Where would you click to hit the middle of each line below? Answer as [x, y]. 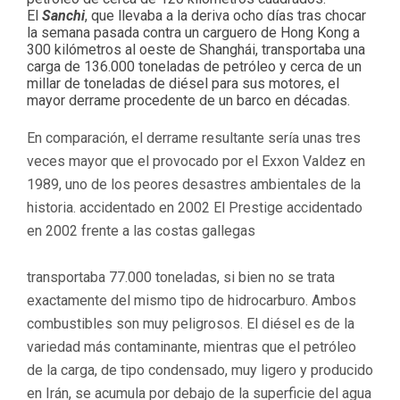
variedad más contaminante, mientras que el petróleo [192, 346]
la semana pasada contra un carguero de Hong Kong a [193, 32]
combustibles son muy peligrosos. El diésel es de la [191, 323]
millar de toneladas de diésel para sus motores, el [183, 83]
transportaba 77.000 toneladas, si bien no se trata [181, 277]
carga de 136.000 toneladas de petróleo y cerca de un [194, 66]
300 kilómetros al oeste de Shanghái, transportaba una [196, 49]
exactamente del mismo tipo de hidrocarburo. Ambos [192, 300]
